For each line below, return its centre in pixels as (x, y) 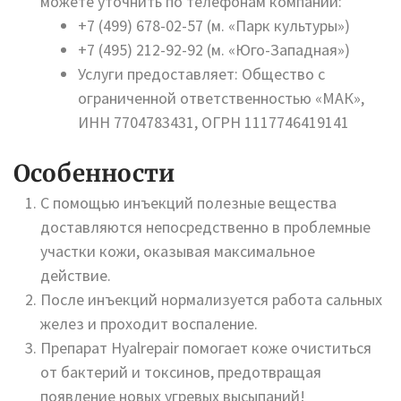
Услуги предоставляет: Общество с (201, 74)
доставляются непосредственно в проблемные (205, 227)
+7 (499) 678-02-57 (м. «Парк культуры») (214, 26)
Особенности (94, 173)
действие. (76, 275)
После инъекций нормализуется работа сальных (211, 299)
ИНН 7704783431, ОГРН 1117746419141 (213, 122)
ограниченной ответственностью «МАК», (221, 98)
